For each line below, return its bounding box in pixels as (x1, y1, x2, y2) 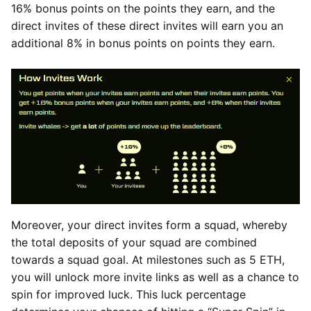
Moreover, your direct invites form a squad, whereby (11, 217, 287, 232)
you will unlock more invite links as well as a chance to (11, 269, 299, 284)
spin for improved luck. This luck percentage (11, 287, 246, 301)
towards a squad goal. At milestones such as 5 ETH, (11, 252, 285, 267)
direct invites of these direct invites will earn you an (11, 18, 283, 33)
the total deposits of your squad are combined (11, 235, 257, 249)
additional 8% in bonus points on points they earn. (11, 35, 275, 50)
